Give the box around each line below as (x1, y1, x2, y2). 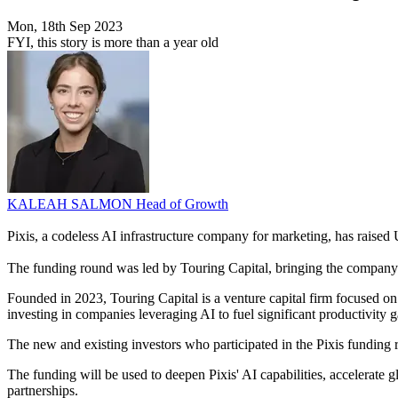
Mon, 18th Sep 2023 (7, 19, 123, 35)
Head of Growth (136, 196, 228, 212)
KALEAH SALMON (7, 196, 136, 212)
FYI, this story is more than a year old (7, 35, 219, 51)
